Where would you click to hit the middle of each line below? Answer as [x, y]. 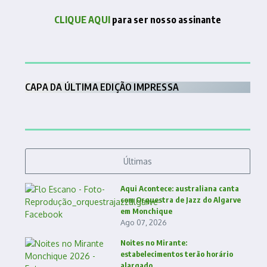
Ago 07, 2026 [144, 222]
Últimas [138, 161]
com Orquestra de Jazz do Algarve [181, 199]
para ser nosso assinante [166, 19]
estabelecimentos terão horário [177, 254]
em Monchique [146, 211]
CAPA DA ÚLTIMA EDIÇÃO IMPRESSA [102, 87]
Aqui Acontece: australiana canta [180, 188]
